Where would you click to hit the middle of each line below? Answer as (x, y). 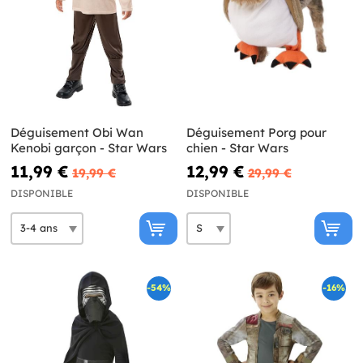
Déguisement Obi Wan (77, 132)
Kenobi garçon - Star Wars (89, 147)
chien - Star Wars (237, 147)
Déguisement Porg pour (256, 132)
